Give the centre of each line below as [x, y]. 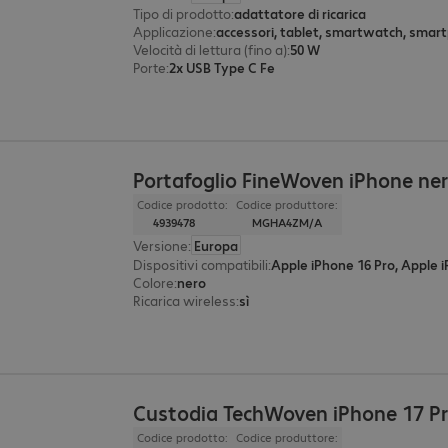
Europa [216, 245]
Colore [154, 282]
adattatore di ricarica [300, 13]
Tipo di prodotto [182, 13]
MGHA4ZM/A [287, 223]
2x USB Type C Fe [222, 67]
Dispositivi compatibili [201, 264]
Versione [161, 245]
